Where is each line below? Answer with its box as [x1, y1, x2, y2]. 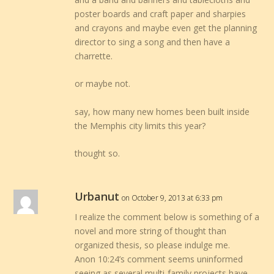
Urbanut [75, 189, 120, 204]
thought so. [75, 147, 120, 160]
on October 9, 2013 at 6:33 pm [122, 193, 223, 204]
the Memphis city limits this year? [75, 119, 206, 131]
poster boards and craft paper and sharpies [75, 7, 246, 20]
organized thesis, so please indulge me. [75, 239, 231, 251]
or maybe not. [75, 78, 131, 90]
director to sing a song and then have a [75, 35, 231, 48]
